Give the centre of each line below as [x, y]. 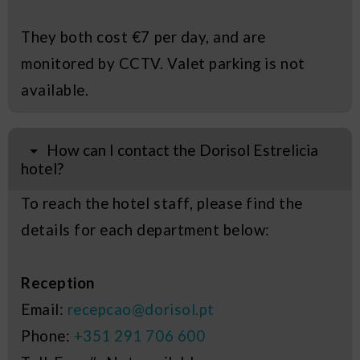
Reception [58, 283]
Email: [44, 310]
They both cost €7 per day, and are [144, 37]
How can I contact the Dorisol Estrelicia [183, 150]
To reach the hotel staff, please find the [162, 204]
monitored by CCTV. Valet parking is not [163, 64]
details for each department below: [146, 230]
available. [55, 90]
